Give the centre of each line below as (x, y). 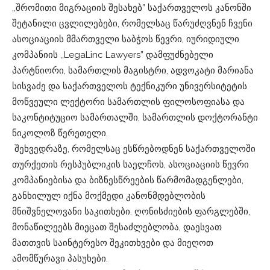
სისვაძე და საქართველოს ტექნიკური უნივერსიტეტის (130, 86)
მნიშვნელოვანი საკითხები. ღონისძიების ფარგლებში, (131, 212)
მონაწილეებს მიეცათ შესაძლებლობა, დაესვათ (117, 227)
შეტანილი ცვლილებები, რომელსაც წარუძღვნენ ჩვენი (132, 24)
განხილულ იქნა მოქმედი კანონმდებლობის (109, 196)
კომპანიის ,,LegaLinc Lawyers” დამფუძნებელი (113, 55)
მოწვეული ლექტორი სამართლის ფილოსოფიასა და (128, 102)
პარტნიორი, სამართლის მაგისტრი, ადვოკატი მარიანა (133, 71)
